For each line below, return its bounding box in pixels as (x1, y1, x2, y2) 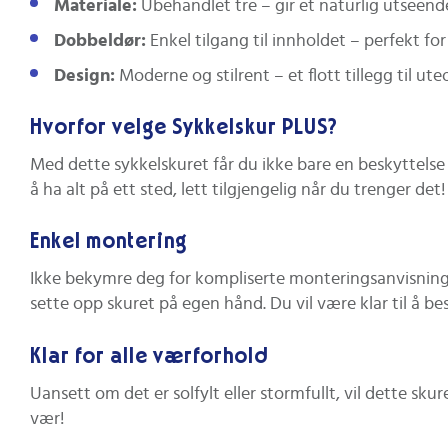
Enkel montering (30, 230, 187, 253)
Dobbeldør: (54, 31, 146, 50)
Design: (54, 66, 115, 85)
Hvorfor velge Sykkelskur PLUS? (30, 116, 338, 139)
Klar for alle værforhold (30, 344, 268, 367)
